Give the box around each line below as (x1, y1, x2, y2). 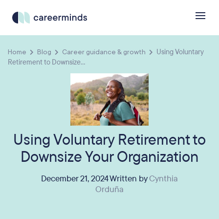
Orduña (95, 184, 124, 196)
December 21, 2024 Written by (41, 173, 149, 185)
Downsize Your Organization (21, 147, 198, 168)
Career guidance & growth (62, 47, 146, 57)
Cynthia (149, 173, 178, 185)
